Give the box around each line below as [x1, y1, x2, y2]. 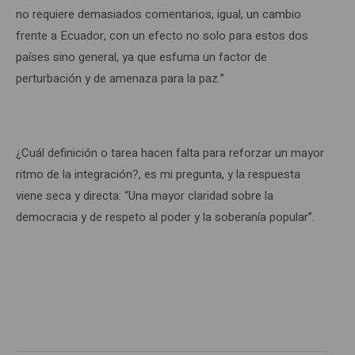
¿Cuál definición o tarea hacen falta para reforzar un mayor [16, 143, 324, 162]
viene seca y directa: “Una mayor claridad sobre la [16, 186, 273, 204]
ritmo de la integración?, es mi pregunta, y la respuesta [16, 165, 300, 183]
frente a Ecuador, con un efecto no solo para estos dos [16, 26, 308, 44]
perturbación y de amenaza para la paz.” [16, 69, 224, 87]
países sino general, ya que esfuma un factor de [16, 48, 267, 66]
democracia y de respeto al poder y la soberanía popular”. [16, 208, 318, 226]
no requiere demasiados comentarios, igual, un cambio [16, 5, 301, 23]
